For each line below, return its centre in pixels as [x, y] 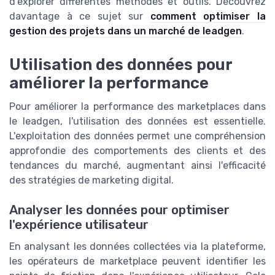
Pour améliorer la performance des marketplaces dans [137, 106]
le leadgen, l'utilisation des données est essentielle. [137, 121]
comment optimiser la [208, 17]
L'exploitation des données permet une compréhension [137, 136]
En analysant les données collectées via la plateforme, [137, 246]
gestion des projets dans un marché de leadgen [126, 31]
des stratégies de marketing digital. [91, 180]
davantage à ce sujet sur [80, 17]
